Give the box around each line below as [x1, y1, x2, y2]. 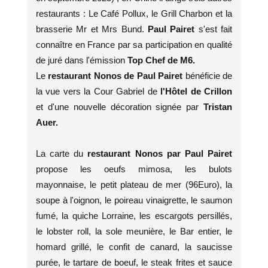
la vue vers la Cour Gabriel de [36, 86, 161, 96]
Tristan [203, 102, 232, 112]
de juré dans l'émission [36, 55, 127, 65]
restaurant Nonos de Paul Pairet [48, 71, 185, 81]
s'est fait [198, 24, 232, 34]
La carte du [36, 148, 88, 159]
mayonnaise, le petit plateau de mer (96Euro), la [36, 179, 232, 190]
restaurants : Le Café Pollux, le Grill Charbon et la [36, 8, 232, 19]
